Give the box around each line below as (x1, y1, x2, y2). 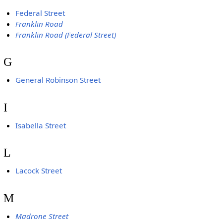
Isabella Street (15, 120, 66, 130)
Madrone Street (15, 211, 69, 221)
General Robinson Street (15, 75, 101, 85)
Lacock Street (15, 166, 62, 176)
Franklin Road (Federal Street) (15, 29, 116, 40)
